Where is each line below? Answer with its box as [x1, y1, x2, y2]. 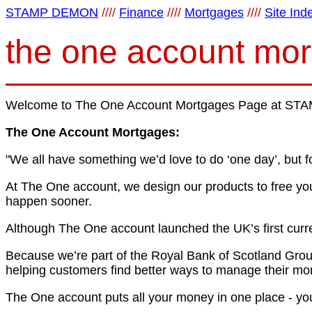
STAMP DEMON [6, 6, 98, 19]
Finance [119, 6, 164, 19]
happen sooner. [6, 194, 92, 208]
